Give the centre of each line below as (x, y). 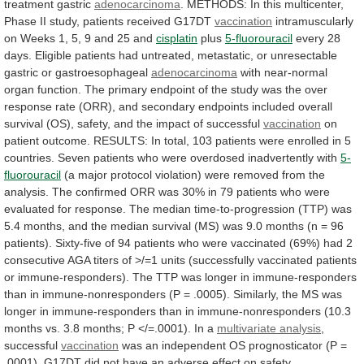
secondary (168, 106)
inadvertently (281, 157)
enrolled (308, 140)
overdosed (217, 157)
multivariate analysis (269, 328)
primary (128, 89)
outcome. (66, 140)
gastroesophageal (102, 72)
